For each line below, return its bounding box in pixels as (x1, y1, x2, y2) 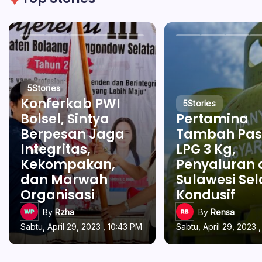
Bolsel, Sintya (20, 110, 109, 128)
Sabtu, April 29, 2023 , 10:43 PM (20, 222, 142, 232)
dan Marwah (20, 171, 108, 189)
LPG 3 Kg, (175, 140, 236, 158)
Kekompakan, (20, 156, 115, 174)
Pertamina (175, 110, 249, 128)
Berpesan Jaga (20, 125, 125, 143)
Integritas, (20, 140, 91, 158)
